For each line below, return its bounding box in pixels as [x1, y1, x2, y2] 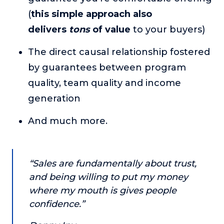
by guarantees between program [28, 61, 186, 73]
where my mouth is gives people [29, 184, 176, 196]
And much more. [28, 115, 107, 126]
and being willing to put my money [29, 171, 188, 182]
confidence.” [29, 198, 84, 209]
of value [92, 23, 130, 35]
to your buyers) [130, 23, 205, 35]
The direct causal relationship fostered [28, 46, 210, 57]
